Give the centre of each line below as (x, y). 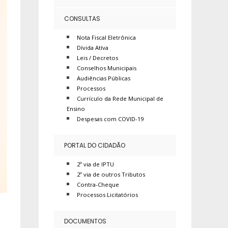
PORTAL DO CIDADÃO (95, 145)
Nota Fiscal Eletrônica (106, 37)
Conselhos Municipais (107, 68)
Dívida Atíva (93, 48)
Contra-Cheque (98, 184)
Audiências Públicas (104, 78)
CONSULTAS (82, 19)
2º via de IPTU (95, 164)
